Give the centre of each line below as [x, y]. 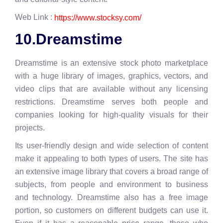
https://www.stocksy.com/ [98, 17]
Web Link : [35, 17]
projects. [30, 127]
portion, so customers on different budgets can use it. [111, 210]
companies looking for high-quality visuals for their [111, 114]
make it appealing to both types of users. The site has [111, 158]
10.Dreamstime [69, 39]
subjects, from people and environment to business [111, 184]
